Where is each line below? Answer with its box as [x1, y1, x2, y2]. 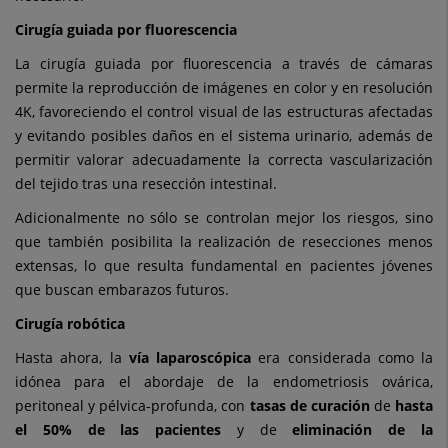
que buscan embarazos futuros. [15, 280, 229, 300]
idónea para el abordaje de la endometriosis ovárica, [15, 372, 433, 392]
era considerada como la [251, 348, 433, 368]
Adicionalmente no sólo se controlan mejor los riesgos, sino [15, 208, 433, 228]
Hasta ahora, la [15, 348, 129, 368]
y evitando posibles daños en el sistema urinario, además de [15, 126, 433, 146]
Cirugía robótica [15, 314, 125, 334]
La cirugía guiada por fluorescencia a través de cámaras [15, 54, 433, 74]
